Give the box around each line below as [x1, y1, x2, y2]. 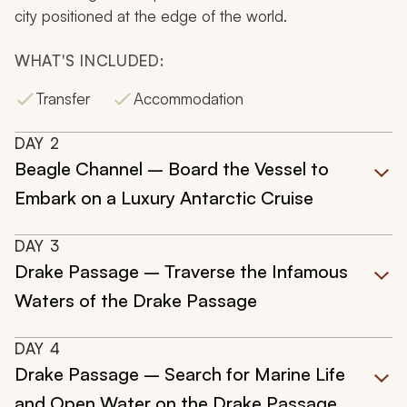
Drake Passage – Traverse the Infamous [15, 260, 348, 283]
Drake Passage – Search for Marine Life [15, 362, 345, 386]
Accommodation [134, 89, 243, 109]
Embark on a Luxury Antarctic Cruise [15, 186, 313, 210]
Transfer [36, 89, 90, 109]
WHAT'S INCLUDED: [15, 51, 164, 71]
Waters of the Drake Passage [15, 289, 257, 313]
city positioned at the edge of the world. [15, 6, 287, 26]
